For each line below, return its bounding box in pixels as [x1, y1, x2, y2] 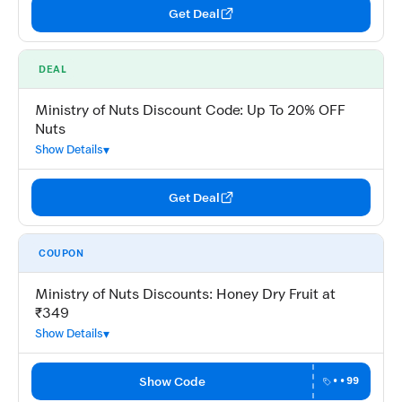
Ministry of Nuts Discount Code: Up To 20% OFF [35, 102, 345, 118]
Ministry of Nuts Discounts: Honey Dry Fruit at [35, 286, 336, 302]
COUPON [39, 248, 84, 258]
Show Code [139, 374, 206, 389]
